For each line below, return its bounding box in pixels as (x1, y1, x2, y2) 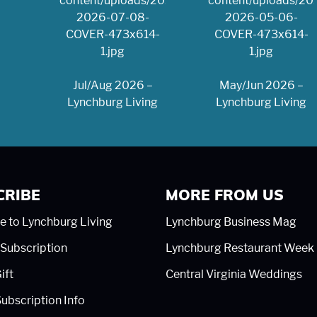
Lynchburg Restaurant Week (166, 241, 314, 255)
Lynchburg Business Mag (166, 214, 296, 229)
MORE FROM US (166, 188, 284, 204)
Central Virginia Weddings (166, 267, 302, 281)
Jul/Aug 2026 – (72, 78, 153, 92)
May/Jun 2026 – (219, 78, 304, 92)
